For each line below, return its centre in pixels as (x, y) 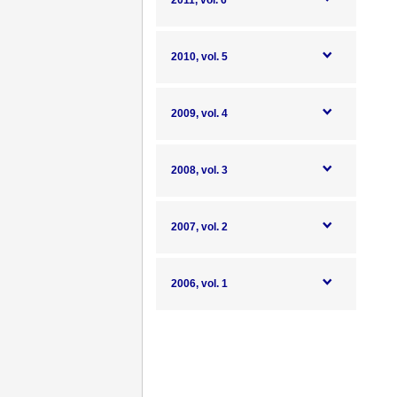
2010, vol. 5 (199, 57)
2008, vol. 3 (199, 170)
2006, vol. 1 (199, 284)
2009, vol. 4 (199, 113)
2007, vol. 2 (199, 227)
